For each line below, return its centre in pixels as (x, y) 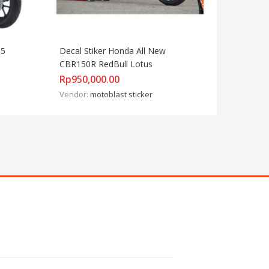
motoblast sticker (121, 94)
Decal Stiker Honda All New (113, 50)
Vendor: (75, 94)
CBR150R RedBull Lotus (106, 64)
